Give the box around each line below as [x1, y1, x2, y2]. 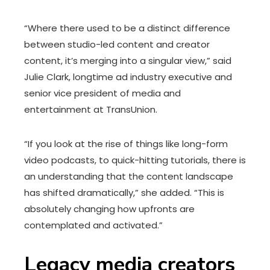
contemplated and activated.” [24, 219, 163, 231]
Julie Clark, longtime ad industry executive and [24, 71, 232, 83]
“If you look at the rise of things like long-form [24, 137, 228, 150]
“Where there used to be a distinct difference [24, 22, 230, 34]
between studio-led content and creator [24, 38, 210, 51]
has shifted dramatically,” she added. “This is [24, 186, 224, 199]
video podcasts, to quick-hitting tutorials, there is [24, 154, 246, 166]
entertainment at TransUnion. [24, 103, 157, 116]
